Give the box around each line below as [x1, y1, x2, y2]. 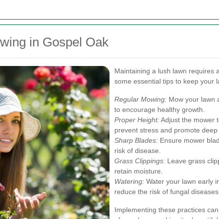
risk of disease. [114, 146, 161, 154]
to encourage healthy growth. [114, 105, 205, 113]
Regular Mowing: [114, 95, 167, 103]
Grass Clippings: [114, 156, 165, 165]
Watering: [114, 177, 144, 185]
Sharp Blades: [114, 136, 158, 144]
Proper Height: [114, 115, 159, 124]
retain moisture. [114, 167, 163, 175]
